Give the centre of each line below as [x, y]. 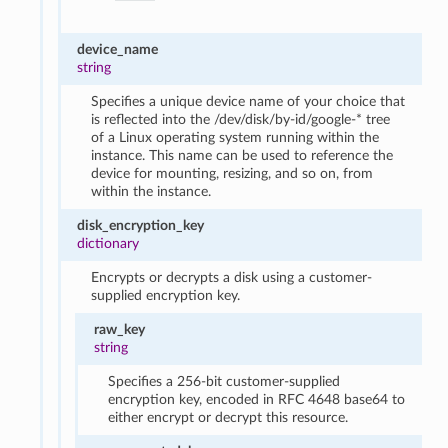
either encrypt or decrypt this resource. [228, 417]
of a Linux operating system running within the [235, 137]
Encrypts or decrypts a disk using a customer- [232, 277]
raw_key [120, 329]
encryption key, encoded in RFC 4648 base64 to [257, 399]
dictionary [107, 243]
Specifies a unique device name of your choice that [248, 101]
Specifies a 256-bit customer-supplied [224, 381]
